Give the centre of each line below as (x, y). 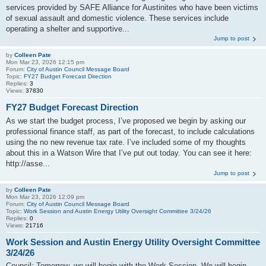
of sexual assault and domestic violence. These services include (117, 18)
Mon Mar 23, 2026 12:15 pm (45, 62)
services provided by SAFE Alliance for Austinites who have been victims (132, 7)
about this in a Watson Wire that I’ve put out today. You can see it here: (129, 153)
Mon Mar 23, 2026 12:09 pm (45, 197)
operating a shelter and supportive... (68, 29)
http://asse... (28, 163)
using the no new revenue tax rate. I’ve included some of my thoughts (126, 142)
